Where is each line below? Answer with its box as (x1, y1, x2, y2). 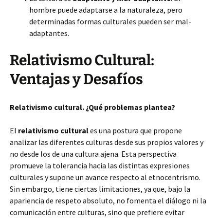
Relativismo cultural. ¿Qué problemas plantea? (10, 102, 175, 112)
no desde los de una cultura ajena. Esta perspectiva (10, 149, 177, 159)
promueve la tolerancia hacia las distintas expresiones (10, 161, 190, 170)
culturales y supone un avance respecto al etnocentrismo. (10, 172, 200, 182)
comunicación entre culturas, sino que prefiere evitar (10, 207, 184, 217)
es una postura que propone (89, 126, 182, 135)
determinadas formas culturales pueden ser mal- (29, 17, 191, 26)
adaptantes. (29, 28, 69, 38)
